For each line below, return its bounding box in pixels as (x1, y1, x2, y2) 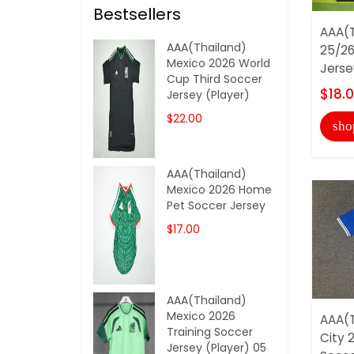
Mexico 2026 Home (167, 181, 273, 198)
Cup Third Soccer (167, 70, 263, 87)
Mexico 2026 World (167, 55, 271, 71)
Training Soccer (167, 323, 254, 340)
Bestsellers (93, 2, 181, 25)
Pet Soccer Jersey (167, 197, 266, 213)
